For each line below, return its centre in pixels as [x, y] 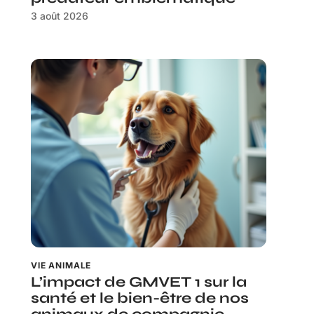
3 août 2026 [60, 16]
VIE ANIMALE [61, 265]
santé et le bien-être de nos [140, 298]
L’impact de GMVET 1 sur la [139, 282]
